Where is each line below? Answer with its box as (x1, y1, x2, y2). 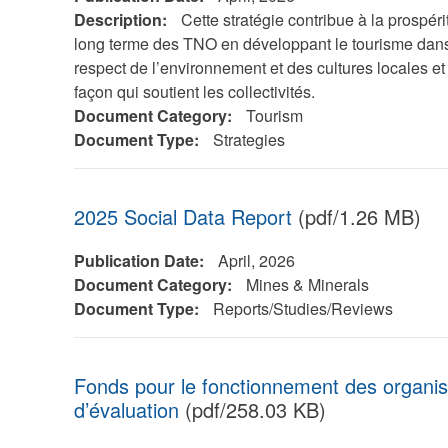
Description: (73, 8, 171, 31)
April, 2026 (217, 249, 295, 272)
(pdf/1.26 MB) (291, 202, 421, 231)
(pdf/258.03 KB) (178, 395, 326, 424)
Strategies (212, 128, 285, 151)
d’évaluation (73, 395, 179, 424)
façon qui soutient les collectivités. (73, 80, 315, 103)
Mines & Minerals (245, 273, 369, 296)
